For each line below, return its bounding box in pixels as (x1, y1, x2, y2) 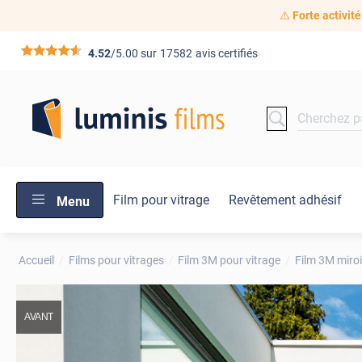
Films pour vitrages (68, 253, 164, 267)
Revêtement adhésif (229, 192, 342, 208)
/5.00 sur (111, 47, 158, 61)
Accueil (19, 253, 55, 267)
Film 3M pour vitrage (178, 253, 281, 267)
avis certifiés (196, 47, 259, 61)
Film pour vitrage (113, 192, 209, 208)
